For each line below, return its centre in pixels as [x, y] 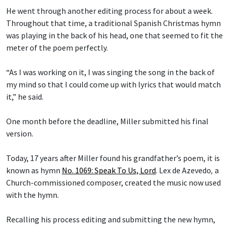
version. [20, 133]
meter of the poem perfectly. [57, 47]
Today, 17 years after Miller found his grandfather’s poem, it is [113, 158]
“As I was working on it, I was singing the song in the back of [110, 72]
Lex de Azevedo [185, 170]
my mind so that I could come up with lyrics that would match [113, 84]
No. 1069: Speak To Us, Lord [109, 170]
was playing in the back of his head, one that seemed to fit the [114, 35]
